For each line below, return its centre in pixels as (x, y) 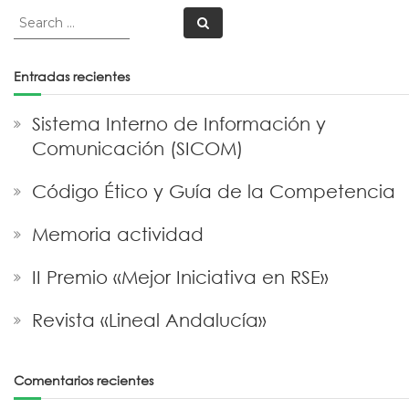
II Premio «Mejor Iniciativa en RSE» (180, 277)
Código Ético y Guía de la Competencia (213, 191)
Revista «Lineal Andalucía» (149, 320)
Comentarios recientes (83, 380)
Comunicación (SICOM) (137, 148)
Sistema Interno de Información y (178, 124)
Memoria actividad (117, 234)
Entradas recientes (71, 76)
